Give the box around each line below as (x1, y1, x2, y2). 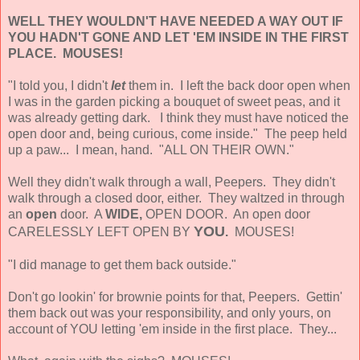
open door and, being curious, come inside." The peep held (8, 126, 347, 141)
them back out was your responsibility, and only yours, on (8, 305, 331, 320)
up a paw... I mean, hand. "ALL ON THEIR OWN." (8, 142, 294, 157)
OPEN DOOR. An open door (142, 207, 310, 221)
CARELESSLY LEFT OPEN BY (8, 224, 194, 239)
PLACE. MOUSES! (8, 46, 123, 60)
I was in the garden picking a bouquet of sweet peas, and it (8, 94, 340, 108)
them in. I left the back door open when (125, 78, 350, 92)
